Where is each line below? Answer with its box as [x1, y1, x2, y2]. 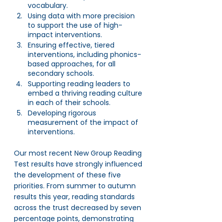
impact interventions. [28, 30, 102, 40]
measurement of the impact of [28, 117, 140, 127]
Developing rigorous [28, 108, 98, 118]
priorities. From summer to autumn [14, 181, 138, 191]
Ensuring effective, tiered [28, 40, 116, 50]
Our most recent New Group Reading [14, 148, 144, 158]
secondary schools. [28, 68, 94, 78]
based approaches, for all [28, 59, 117, 69]
